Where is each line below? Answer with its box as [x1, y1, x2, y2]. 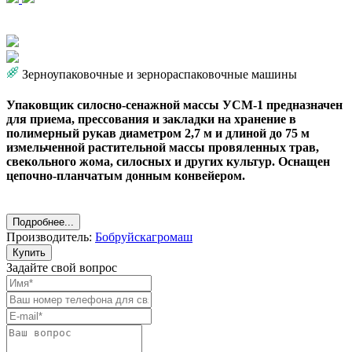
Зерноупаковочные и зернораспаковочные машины [22, 67, 297, 81]
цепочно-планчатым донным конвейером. [6, 169, 245, 183]
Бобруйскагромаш [95, 230, 192, 244]
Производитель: [6, 230, 95, 244]
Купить [13, 247, 46, 259]
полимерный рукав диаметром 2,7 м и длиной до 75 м [6, 126, 310, 141]
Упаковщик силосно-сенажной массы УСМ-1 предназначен [6, 98, 343, 112]
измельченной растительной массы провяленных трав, [6, 141, 319, 155]
